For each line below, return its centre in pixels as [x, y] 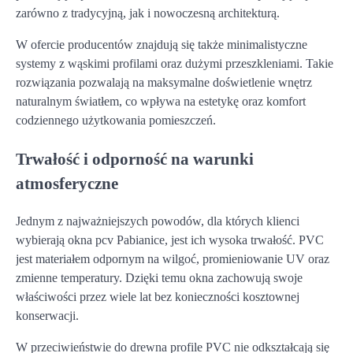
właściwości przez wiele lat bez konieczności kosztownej [158, 296]
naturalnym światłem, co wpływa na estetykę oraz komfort [161, 102]
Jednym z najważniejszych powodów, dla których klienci [158, 221]
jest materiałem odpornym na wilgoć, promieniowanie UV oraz [173, 258]
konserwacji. [47, 315]
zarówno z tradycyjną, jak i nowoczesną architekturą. [148, 13]
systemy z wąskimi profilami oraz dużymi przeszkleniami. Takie [175, 64]
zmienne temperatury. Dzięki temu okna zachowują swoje [159, 277]
